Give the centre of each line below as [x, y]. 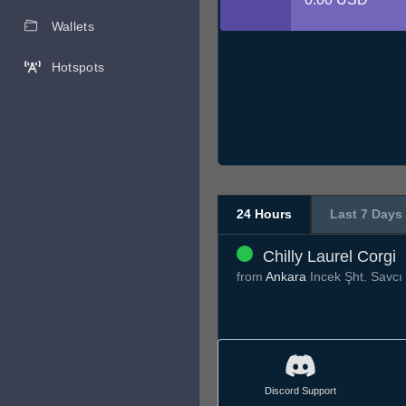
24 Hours [264, 214]
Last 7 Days [366, 214]
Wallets [72, 26]
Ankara [286, 277]
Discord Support [300, 390]
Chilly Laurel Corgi [329, 257]
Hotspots [78, 67]
